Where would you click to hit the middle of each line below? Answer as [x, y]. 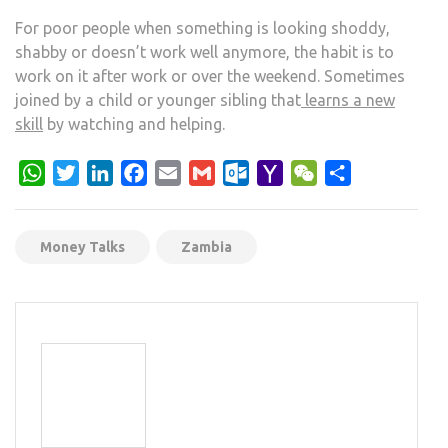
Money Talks [82, 246]
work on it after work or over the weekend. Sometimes [210, 75]
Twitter [105, 172]
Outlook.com [296, 172]
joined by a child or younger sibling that [158, 99]
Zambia [206, 246]
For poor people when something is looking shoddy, [202, 27]
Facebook [181, 172]
